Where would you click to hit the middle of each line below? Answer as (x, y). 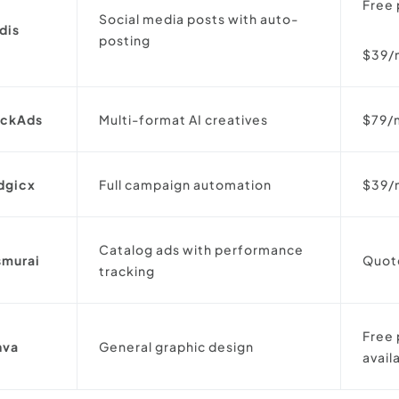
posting (125, 40)
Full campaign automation (186, 184)
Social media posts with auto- (199, 19)
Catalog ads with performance (202, 249)
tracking (127, 271)
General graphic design (177, 346)
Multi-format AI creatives (184, 119)
